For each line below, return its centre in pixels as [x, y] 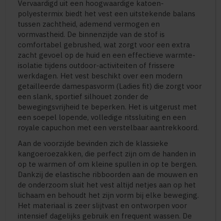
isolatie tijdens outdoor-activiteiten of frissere [96, 65]
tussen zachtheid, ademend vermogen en [89, 24]
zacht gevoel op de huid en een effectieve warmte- [107, 55]
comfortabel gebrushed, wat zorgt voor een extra [104, 44]
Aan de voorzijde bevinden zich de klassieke [93, 143]
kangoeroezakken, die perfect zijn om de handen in [107, 153]
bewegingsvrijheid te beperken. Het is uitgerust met [107, 107]
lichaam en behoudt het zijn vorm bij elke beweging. [108, 195]
